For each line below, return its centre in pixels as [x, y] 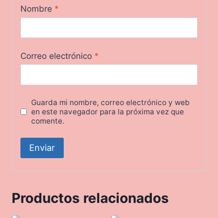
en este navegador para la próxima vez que [108, 111]
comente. [48, 121]
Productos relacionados [90, 198]
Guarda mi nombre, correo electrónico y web [111, 102]
